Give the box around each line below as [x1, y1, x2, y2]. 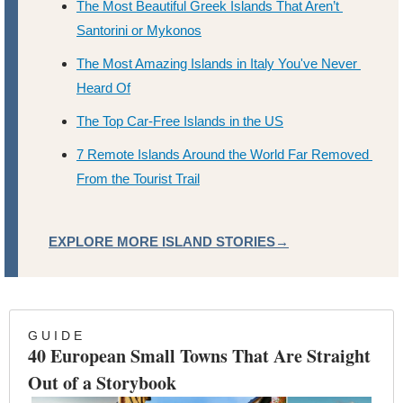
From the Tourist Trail [76, 171, 200, 187]
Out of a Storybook [28, 370, 176, 397]
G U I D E [28, 328, 82, 344]
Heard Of [76, 80, 130, 96]
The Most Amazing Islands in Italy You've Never [76, 56, 357, 72]
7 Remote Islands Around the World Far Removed [76, 147, 369, 163]
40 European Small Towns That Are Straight [28, 343, 371, 370]
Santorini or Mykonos [76, 22, 201, 39]
